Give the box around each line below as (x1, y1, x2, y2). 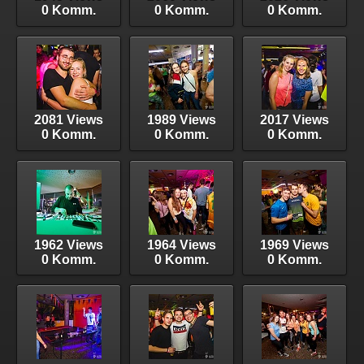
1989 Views (146, 113, 216, 128)
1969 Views (259, 237, 329, 252)
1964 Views (146, 237, 216, 252)
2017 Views (259, 113, 329, 128)
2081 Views (34, 113, 104, 128)
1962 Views (34, 237, 104, 252)
